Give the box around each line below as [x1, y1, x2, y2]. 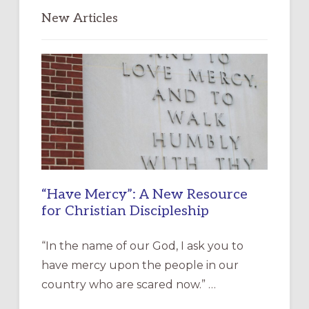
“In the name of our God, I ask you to [41, 239, 243, 253]
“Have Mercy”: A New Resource [41, 186, 248, 203]
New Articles [41, 10, 118, 26]
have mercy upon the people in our [41, 259, 239, 272]
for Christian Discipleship [41, 203, 209, 220]
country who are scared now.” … [41, 278, 216, 292]
